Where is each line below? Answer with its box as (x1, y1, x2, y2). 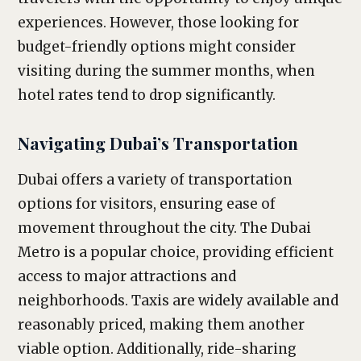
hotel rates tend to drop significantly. (18, 86, 276, 104)
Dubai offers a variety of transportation (18, 171, 293, 189)
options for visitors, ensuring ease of (18, 195, 276, 213)
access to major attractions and (18, 268, 236, 285)
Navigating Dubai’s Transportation (18, 131, 298, 154)
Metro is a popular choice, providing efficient (18, 243, 334, 261)
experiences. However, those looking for (18, 14, 299, 31)
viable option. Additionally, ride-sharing (18, 340, 297, 358)
